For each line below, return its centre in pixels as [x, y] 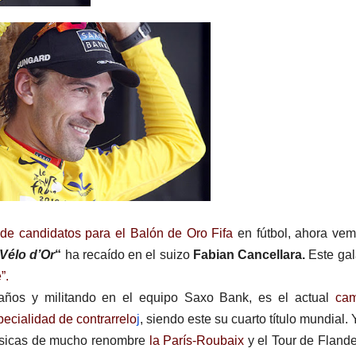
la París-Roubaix [197, 341]
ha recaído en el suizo [127, 255]
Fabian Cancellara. [249, 255]
